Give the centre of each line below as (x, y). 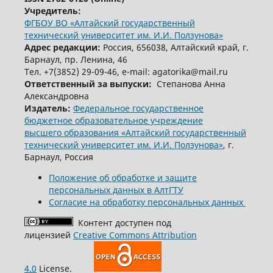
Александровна (56, 96)
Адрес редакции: (62, 48)
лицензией (48, 235)
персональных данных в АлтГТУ (116, 190)
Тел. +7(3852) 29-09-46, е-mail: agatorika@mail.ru (126, 72)
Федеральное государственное (138, 108)
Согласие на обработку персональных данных (147, 202)
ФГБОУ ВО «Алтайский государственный (109, 23)
